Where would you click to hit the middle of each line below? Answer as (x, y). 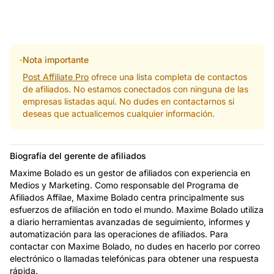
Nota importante (56, 59)
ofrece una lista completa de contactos (168, 76)
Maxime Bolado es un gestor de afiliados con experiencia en (130, 172)
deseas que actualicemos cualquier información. (119, 113)
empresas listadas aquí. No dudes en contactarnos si (129, 101)
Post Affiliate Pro (56, 76)
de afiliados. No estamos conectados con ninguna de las (136, 89)
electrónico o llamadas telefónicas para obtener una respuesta (134, 258)
